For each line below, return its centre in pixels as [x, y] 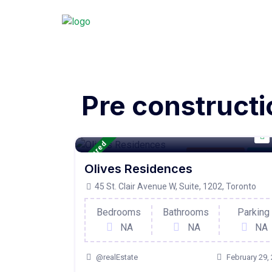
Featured [93, 154]
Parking [253, 212]
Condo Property [216, 154]
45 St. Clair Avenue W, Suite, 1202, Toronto [175, 186]
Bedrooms [118, 212]
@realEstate [117, 257]
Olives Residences [138, 168]
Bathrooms [185, 212]
